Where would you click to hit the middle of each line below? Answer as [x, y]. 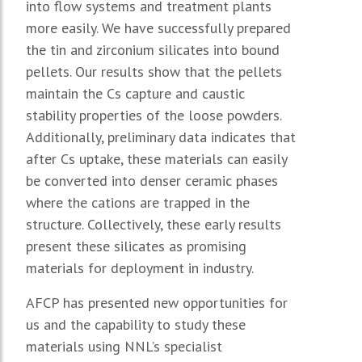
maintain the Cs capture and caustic [135, 93]
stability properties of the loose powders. [154, 115]
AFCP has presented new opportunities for [157, 302]
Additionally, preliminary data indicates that [161, 137]
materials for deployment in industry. [145, 267]
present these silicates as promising [136, 246]
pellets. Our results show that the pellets [154, 71]
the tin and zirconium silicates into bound [153, 49]
